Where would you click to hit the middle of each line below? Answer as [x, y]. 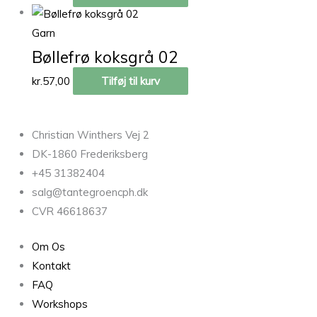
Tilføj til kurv [131, 81]
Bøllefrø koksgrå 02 [105, 57]
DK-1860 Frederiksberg [90, 154]
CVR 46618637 [70, 212]
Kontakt [51, 265]
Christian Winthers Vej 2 [91, 135]
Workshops [60, 304]
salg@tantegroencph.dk [90, 192]
